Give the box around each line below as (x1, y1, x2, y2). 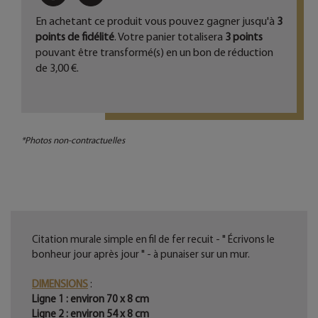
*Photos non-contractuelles (21, 135, 125, 146)
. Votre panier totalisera (114, 30, 225, 44)
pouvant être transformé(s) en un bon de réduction (35, 45, 273, 60)
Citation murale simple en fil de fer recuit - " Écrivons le (32, 233, 275, 246)
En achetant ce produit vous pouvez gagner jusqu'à (35, 14, 277, 28)
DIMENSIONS (32, 278, 88, 291)
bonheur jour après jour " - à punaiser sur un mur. (32, 248, 250, 261)
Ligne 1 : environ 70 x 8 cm (32, 292, 149, 306)
